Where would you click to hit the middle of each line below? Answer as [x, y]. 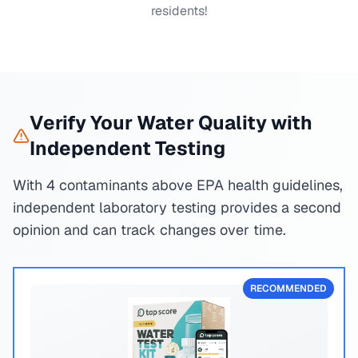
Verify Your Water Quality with [171, 123]
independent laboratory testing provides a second [177, 207]
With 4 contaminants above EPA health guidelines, [178, 185]
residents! [179, 11]
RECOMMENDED [288, 288]
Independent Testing [127, 148]
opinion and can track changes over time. [149, 230]
